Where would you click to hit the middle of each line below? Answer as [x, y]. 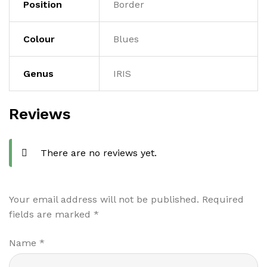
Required [223, 200]
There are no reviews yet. [99, 153]
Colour [39, 39]
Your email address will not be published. [104, 200]
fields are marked [51, 215]
